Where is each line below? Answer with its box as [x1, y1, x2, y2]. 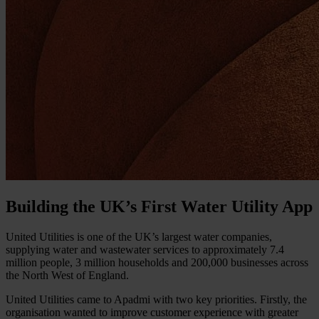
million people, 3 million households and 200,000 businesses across [6, 256, 308, 268]
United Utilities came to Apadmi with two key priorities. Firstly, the [6, 293, 307, 305]
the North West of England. [6, 268, 129, 281]
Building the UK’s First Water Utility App [6, 197, 313, 216]
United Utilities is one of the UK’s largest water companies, [6, 230, 272, 243]
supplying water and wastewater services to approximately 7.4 [6, 243, 284, 256]
